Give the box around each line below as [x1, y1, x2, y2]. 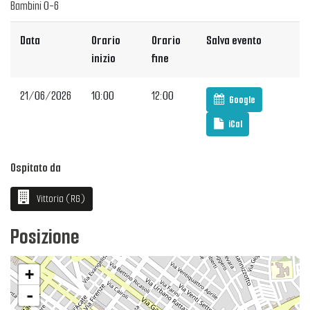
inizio [91, 51, 116, 67]
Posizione [10, 223, 80, 251]
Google [228, 92, 255, 107]
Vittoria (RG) [35, 192, 86, 206]
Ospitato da [10, 160, 61, 176]
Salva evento [206, 33, 262, 49]
